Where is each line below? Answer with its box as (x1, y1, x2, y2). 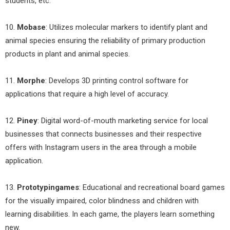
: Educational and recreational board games (79, 183, 225, 193)
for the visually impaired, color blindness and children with (5, 196, 199, 206)
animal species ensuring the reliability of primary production (5, 36, 205, 46)
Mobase (17, 23, 46, 32)
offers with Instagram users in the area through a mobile (5, 143, 197, 152)
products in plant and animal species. (5, 49, 130, 59)
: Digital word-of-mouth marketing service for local (37, 116, 208, 126)
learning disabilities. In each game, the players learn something (5, 209, 215, 219)
